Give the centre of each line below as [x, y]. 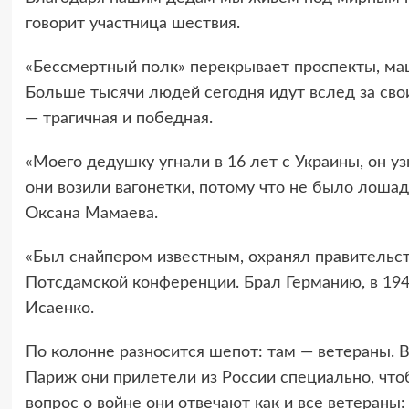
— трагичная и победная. [119, 118]
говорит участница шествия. [132, 23]
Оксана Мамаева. [91, 213]
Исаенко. [59, 308]
